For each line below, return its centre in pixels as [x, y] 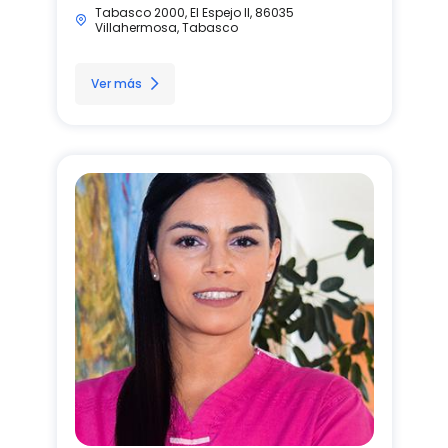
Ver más [116, 83]
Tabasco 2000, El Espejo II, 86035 [194, 12]
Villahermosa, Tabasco [166, 27]
